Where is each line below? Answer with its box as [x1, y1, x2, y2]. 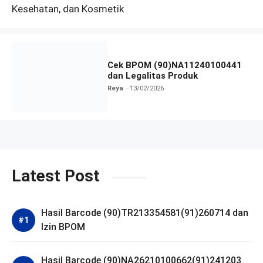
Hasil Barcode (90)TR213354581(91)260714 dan [41, 207, 248, 219]
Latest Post [12, 166, 100, 186]
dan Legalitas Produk [107, 70, 198, 82]
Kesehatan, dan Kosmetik [12, 2, 124, 15]
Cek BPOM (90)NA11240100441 [107, 60, 242, 71]
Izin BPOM [41, 221, 85, 233]
